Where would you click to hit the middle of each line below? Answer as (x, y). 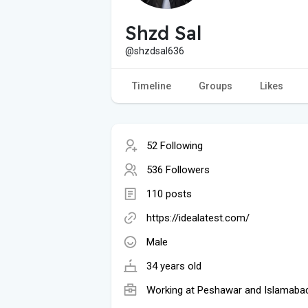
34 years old (174, 266)
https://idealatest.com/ (198, 218)
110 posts (169, 194)
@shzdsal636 (155, 51)
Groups (216, 86)
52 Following (175, 145)
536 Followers (178, 169)
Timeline (152, 86)
